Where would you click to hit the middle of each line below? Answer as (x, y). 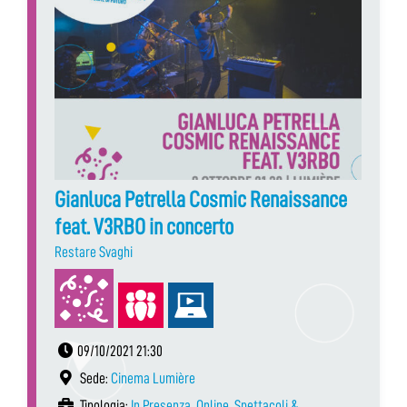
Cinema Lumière (153, 378)
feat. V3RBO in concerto (144, 226)
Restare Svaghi (94, 252)
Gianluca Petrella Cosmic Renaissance (201, 199)
